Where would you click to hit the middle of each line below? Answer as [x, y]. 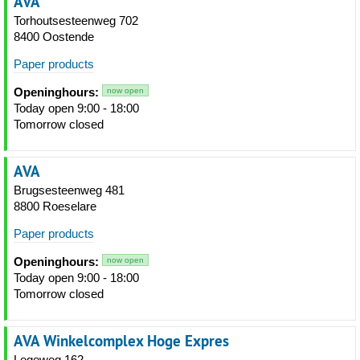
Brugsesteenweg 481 [69, 190]
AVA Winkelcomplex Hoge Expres [121, 341]
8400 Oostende [54, 37]
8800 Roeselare [55, 206]
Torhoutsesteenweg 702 [76, 20]
